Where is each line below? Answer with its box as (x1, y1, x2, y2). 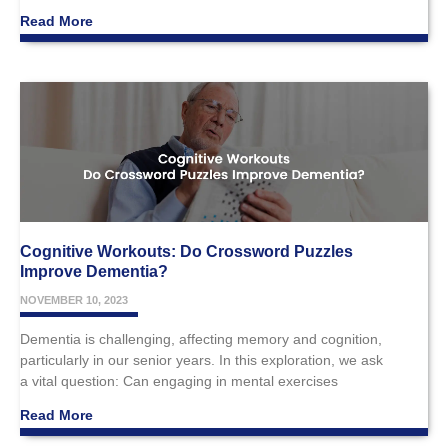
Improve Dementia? (20, 262, 168, 280)
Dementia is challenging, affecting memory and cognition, (20, 330, 382, 347)
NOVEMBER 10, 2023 (20, 293, 128, 306)
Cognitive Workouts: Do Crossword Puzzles (20, 242, 353, 260)
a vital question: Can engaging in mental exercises (20, 372, 338, 389)
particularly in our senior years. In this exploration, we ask (20, 351, 383, 368)
